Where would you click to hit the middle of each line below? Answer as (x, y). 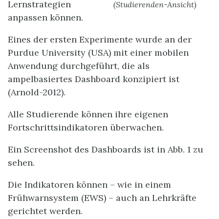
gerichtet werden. (45, 211)
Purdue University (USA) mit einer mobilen (98, 52)
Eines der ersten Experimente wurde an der (100, 39)
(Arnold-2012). (37, 92)
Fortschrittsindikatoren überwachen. (86, 127)
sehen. (21, 162)
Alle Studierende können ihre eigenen (88, 114)
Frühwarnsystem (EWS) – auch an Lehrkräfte (102, 197)
